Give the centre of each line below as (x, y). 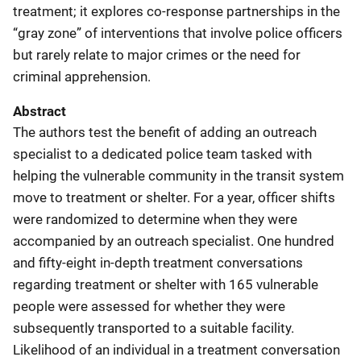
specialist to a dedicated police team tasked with (162, 154)
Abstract (39, 111)
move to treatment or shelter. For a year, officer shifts (174, 197)
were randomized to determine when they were (155, 219)
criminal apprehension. (82, 77)
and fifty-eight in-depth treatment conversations (158, 263)
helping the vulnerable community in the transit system (178, 176)
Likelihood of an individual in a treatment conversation (176, 350)
